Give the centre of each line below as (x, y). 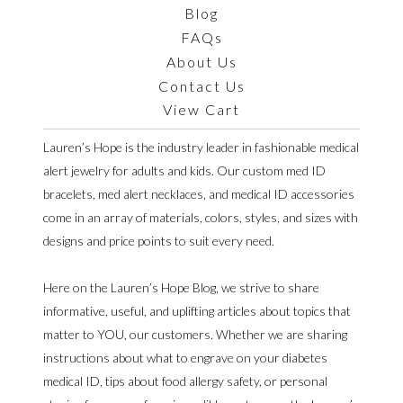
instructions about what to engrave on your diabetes (185, 357)
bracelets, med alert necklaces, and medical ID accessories (199, 193)
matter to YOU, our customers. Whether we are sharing (195, 334)
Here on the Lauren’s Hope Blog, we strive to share (181, 287)
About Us (201, 61)
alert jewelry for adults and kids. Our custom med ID (184, 170)
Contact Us (201, 85)
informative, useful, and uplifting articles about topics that (197, 310)
